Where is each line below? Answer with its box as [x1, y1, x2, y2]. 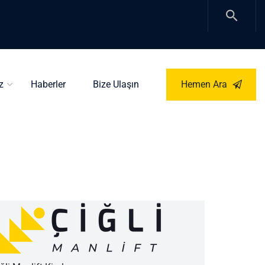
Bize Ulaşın [93, 79, 139, 90]
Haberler [31, 79, 66, 90]
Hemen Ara [180, 79, 230, 90]
